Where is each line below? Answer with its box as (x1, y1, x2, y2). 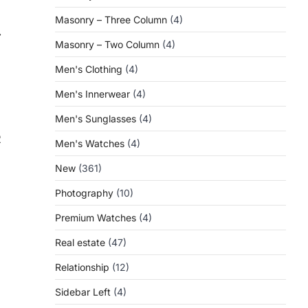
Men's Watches (55, 137, 124, 149)
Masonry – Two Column (55, 38, 159, 50)
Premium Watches (55, 212, 136, 223)
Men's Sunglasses (55, 113, 136, 124)
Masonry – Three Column (55, 14, 167, 25)
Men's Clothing (55, 63, 122, 75)
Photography (55, 187, 113, 199)
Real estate (55, 236, 105, 248)
